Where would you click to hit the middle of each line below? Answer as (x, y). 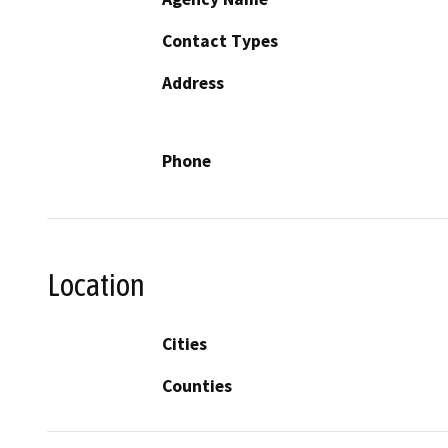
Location (96, 285)
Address (193, 83)
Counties (197, 385)
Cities (184, 343)
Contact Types (220, 41)
